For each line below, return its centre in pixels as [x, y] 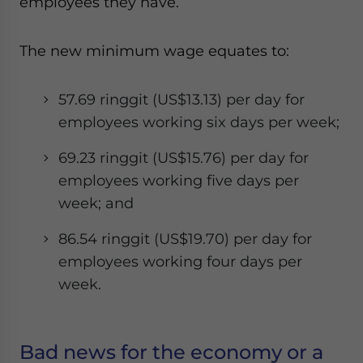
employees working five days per [179, 180]
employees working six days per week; [199, 122]
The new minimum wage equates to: [154, 51]
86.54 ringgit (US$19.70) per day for [185, 239]
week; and [96, 203]
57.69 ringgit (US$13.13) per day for [181, 99]
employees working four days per [180, 261]
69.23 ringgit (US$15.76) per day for [184, 158]
